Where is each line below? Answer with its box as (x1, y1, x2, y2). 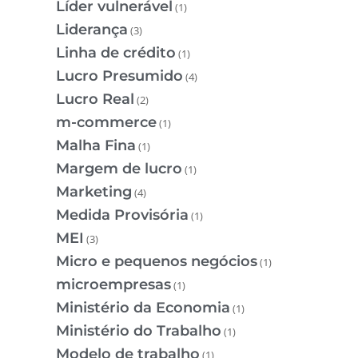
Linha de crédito (56, 43, 176, 62)
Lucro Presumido (56, 66, 183, 85)
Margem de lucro (56, 159, 182, 177)
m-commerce (56, 113, 157, 131)
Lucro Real (56, 89, 134, 108)
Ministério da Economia (56, 298, 230, 316)
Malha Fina (56, 136, 136, 154)
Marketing (56, 182, 132, 201)
